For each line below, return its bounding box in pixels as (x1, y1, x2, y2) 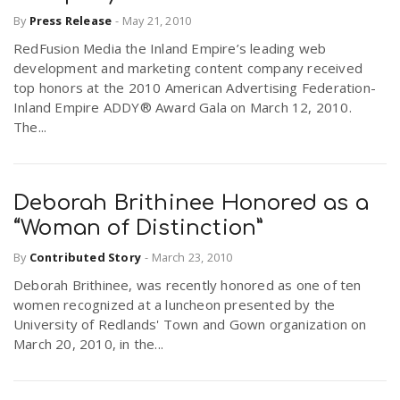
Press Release (29, 12, 112, 29)
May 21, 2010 (121, 12, 192, 29)
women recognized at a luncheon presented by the (13, 295, 336, 313)
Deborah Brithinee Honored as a (13, 191, 370, 216)
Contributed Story (29, 248, 142, 265)
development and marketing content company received (13, 59, 363, 78)
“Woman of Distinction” (13, 216, 264, 241)
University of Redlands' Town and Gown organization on (13, 314, 367, 333)
